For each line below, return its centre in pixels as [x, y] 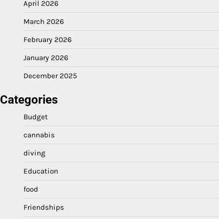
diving [34, 153]
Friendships [44, 207]
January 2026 [46, 58]
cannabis [39, 135]
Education [41, 171]
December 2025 [50, 76]
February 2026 [48, 40]
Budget [36, 117]
